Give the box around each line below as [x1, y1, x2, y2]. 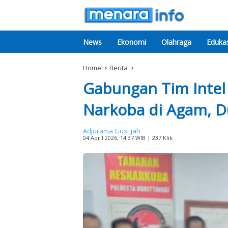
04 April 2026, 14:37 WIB [83, 134, 146, 141]
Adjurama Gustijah [83, 126, 140, 135]
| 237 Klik [146, 134, 173, 141]
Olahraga [161, 37, 191, 47]
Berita [109, 63, 128, 72]
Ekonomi [117, 37, 146, 47]
